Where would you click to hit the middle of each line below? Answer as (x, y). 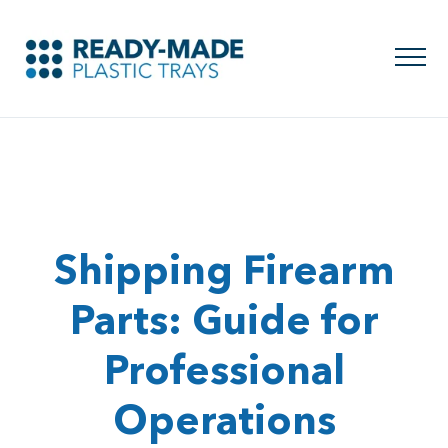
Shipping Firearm (224, 271)
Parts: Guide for (224, 321)
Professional (224, 371)
